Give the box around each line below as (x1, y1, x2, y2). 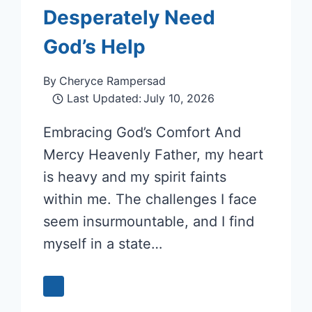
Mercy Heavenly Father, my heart (43, 146, 264, 164)
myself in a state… (43, 235, 163, 253)
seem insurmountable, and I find (43, 213, 255, 231)
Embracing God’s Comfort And (43, 124, 242, 141)
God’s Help (43, 35, 146, 59)
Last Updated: (66, 91, 141, 106)
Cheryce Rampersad (58, 74, 166, 88)
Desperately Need (43, 6, 216, 30)
